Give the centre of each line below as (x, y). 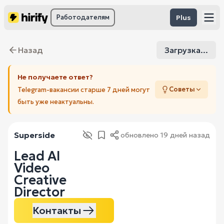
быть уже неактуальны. (56, 102)
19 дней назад (185, 135)
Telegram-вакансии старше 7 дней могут (84, 90)
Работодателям (83, 17)
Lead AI (37, 156)
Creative (40, 180)
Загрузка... (186, 50)
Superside (34, 135)
